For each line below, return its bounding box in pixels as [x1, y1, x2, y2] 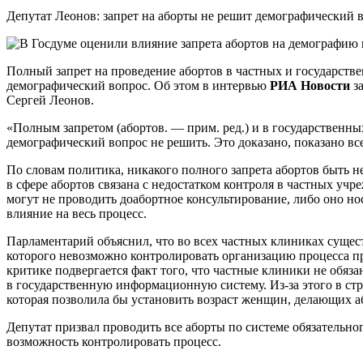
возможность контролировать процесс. [6, 335, 221, 349]
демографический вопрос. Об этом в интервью [6, 79, 270, 93]
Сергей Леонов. [6, 93, 94, 108]
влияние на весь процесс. [6, 207, 147, 221]
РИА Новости [270, 79, 350, 93]
